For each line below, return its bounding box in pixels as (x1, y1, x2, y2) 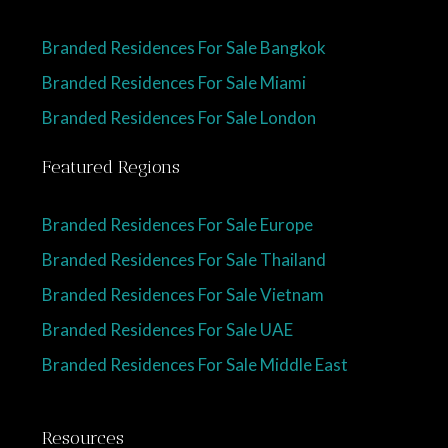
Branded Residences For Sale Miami (42, 71, 306, 93)
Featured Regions (42, 155, 180, 178)
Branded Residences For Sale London (42, 106, 316, 128)
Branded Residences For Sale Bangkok (42, 36, 326, 58)
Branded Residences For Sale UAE (42, 318, 293, 340)
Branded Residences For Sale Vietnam (42, 283, 324, 305)
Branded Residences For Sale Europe (42, 213, 313, 235)
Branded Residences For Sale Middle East (42, 353, 348, 375)
